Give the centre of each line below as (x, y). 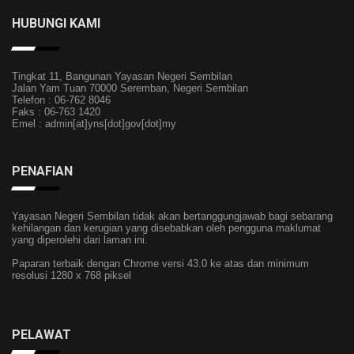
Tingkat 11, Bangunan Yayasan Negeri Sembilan (122, 76)
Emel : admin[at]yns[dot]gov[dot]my (94, 124)
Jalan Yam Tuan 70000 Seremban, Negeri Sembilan (130, 88)
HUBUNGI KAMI (56, 23)
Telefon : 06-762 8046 (61, 100)
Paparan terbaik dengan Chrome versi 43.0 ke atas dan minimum (160, 264)
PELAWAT (41, 335)
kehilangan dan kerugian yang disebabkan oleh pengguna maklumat (166, 228)
